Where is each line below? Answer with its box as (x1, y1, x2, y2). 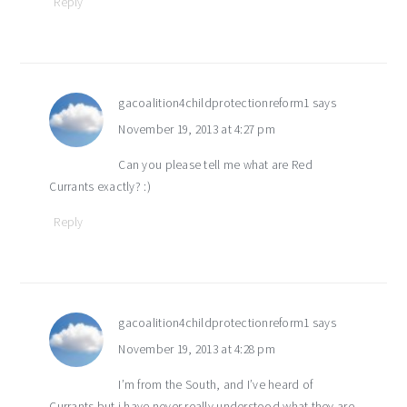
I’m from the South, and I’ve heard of (118, 376, 313, 392)
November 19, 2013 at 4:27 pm (118, 121, 275, 137)
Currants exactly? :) (49, 178, 151, 194)
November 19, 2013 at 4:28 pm (118, 341, 275, 357)
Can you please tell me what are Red (118, 156, 313, 173)
